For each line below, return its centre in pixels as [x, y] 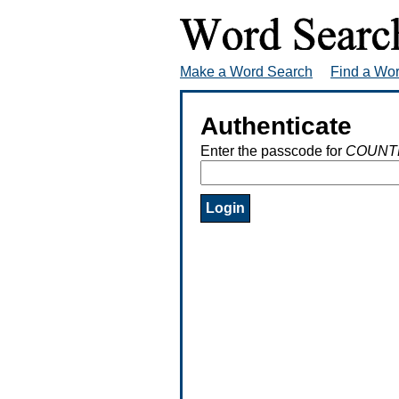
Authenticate [276, 126]
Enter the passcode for [273, 151]
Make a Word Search [246, 71]
